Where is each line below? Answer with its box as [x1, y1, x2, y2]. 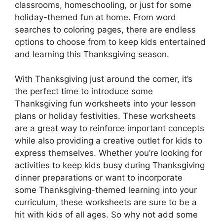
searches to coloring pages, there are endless [15, 24, 196, 35]
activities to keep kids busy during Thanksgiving [15, 160, 205, 171]
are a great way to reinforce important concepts [15, 123, 204, 134]
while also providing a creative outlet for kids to [15, 136, 202, 146]
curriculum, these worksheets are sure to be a [15, 197, 197, 208]
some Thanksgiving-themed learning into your [15, 185, 197, 195]
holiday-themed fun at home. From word [15, 12, 176, 22]
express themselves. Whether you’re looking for [15, 148, 202, 158]
